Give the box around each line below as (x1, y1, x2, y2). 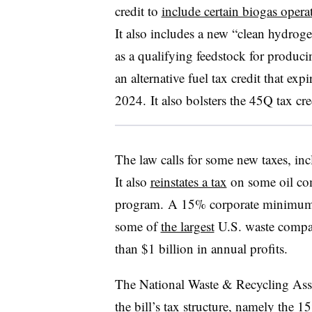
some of (114, 217, 161, 235)
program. (114, 194, 164, 212)
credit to (114, 1, 162, 19)
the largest (160, 217, 214, 235)
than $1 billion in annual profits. (114, 239, 288, 257)
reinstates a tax (150, 172, 227, 190)
